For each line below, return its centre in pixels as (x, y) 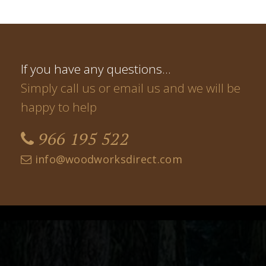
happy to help (59, 107)
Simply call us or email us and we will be (131, 88)
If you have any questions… (96, 69)
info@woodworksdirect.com (107, 159)
